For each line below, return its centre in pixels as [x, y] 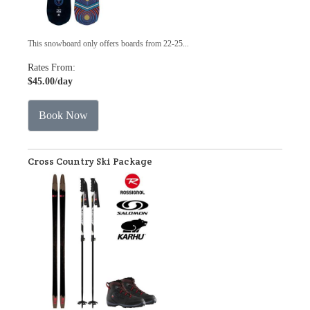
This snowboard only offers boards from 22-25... [108, 44]
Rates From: [52, 67]
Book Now [63, 115]
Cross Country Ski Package [90, 161]
